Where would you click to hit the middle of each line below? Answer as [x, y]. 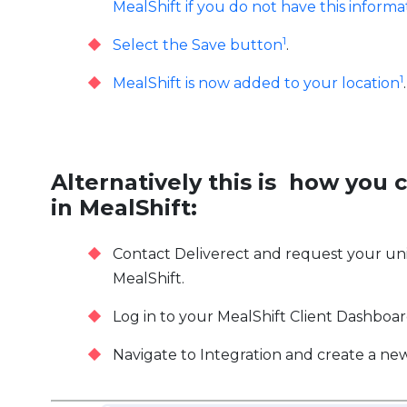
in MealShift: [124, 208]
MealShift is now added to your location [256, 84]
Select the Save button [198, 45]
